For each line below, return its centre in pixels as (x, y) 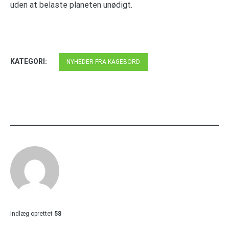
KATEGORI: (29, 61)
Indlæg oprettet (31, 213)
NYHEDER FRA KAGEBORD (103, 62)
